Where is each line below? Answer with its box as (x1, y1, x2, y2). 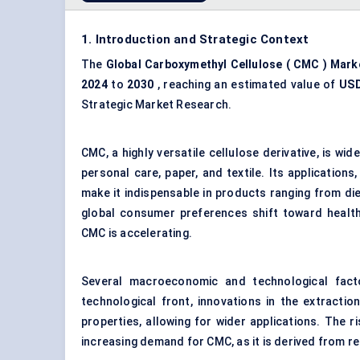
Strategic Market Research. (81, 98, 232, 112)
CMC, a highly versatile (81, 146, 209, 160)
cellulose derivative (208, 146, 317, 160)
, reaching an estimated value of (153, 78, 340, 92)
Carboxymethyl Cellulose (144, 58, 283, 72)
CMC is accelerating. (81, 227, 192, 240)
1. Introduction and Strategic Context (81, 32, 309, 47)
